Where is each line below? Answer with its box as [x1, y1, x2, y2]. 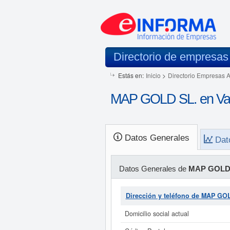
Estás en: [118, 71, 144, 80]
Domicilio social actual [124, 209, 189, 218]
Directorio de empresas [113, 50, 228, 63]
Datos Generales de [119, 164, 188, 173]
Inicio [145, 71, 161, 80]
